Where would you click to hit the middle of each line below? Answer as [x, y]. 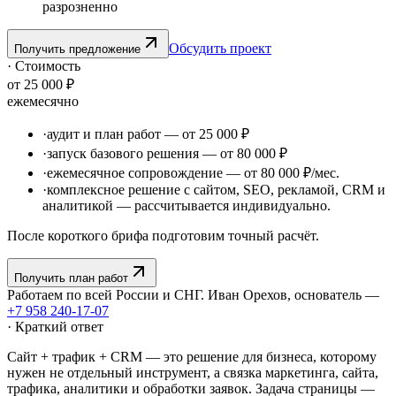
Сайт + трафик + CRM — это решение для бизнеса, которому [192, 356]
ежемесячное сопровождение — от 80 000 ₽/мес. [193, 172]
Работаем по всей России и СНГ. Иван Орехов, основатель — [193, 294]
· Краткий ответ [55, 326]
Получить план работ [71, 278]
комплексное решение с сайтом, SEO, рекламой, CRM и [216, 189]
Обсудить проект [220, 48]
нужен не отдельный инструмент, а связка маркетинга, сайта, [193, 372]
